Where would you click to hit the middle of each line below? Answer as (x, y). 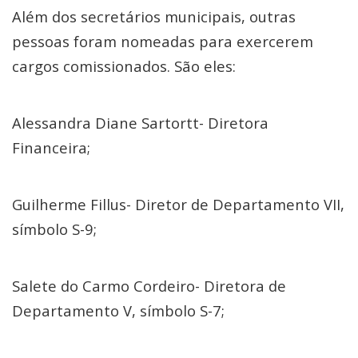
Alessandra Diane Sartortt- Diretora (140, 123)
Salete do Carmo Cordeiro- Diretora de (149, 286)
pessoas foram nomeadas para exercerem (163, 41)
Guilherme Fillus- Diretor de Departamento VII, (178, 204)
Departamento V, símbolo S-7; (118, 310)
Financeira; (51, 147)
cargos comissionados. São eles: (124, 66)
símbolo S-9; (54, 229)
